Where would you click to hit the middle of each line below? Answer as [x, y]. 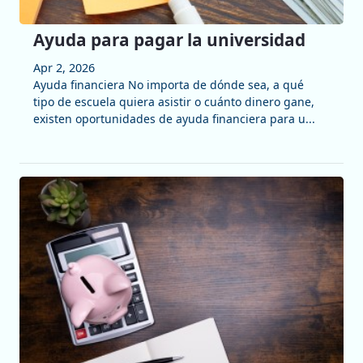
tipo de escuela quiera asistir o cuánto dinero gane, [173, 102]
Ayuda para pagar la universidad [169, 40]
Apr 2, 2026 [64, 68]
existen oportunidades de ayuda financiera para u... [174, 119]
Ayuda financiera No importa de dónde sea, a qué [168, 85]
